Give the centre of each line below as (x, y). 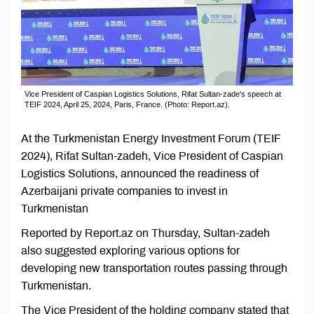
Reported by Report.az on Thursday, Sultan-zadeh (145, 233)
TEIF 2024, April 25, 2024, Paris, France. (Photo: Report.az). (127, 105)
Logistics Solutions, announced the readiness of (140, 174)
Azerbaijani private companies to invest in (124, 191)
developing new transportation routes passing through (154, 268)
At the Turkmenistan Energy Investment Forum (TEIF (151, 139)
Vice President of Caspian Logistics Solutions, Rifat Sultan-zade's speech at (153, 94)
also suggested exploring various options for (130, 251)
